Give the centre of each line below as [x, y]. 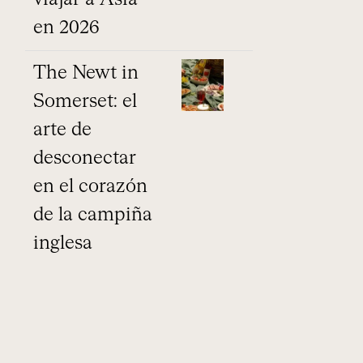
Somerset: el [85, 101]
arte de [62, 130]
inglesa [62, 243]
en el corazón [90, 186]
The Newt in [85, 73]
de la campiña [92, 215]
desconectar [84, 158]
